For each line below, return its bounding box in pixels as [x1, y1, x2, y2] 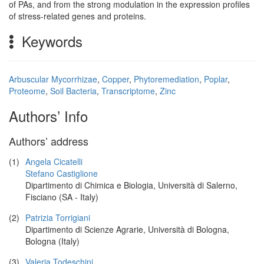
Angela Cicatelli [25, 156, 82, 167]
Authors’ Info [9, 105, 88, 126]
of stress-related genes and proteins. [9, 10, 146, 22]
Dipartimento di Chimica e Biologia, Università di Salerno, [25, 179, 237, 191]
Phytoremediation [134, 73, 199, 85]
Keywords [18, 31, 82, 51]
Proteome [9, 85, 45, 97]
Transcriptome [101, 85, 155, 97]
